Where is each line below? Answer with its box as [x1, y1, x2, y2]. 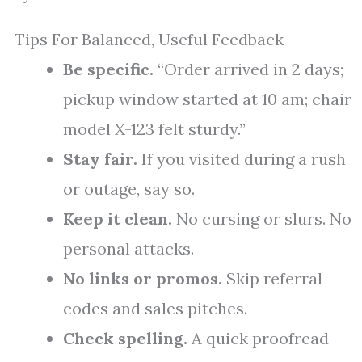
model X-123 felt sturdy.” [63, 119, 246, 140]
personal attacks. [63, 238, 194, 259]
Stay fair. [63, 149, 137, 170]
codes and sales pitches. [63, 298, 247, 319]
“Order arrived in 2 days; [154, 59, 343, 80]
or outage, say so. [63, 179, 195, 200]
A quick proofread [187, 328, 329, 349]
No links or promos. [63, 268, 222, 289]
